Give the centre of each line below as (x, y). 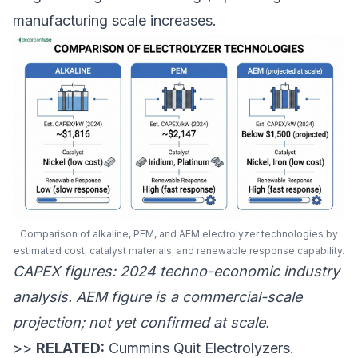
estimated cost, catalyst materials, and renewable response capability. (179, 251)
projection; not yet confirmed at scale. (141, 323)
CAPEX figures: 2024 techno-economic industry (176, 272)
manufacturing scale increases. (115, 21)
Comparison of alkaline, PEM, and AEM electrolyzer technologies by (179, 234)
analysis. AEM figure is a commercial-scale (157, 297)
